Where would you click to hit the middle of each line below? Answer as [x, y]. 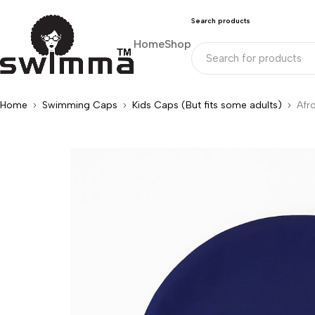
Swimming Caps [80, 105]
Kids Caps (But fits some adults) [207, 105]
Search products [221, 21]
